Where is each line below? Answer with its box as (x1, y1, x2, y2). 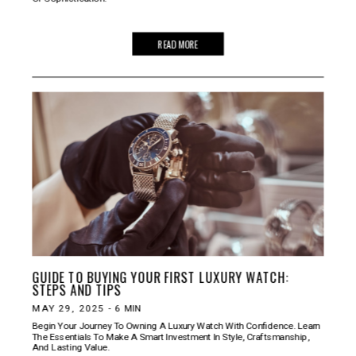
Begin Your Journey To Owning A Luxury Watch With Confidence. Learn (32, 319, 321, 331)
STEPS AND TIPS (32, 280, 122, 299)
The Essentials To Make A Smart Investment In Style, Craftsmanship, (32, 331, 310, 342)
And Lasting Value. (32, 341, 110, 353)
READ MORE (157, 36, 199, 51)
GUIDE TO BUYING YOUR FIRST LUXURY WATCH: (32, 267, 288, 286)
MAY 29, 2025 (32, 302, 105, 313)
